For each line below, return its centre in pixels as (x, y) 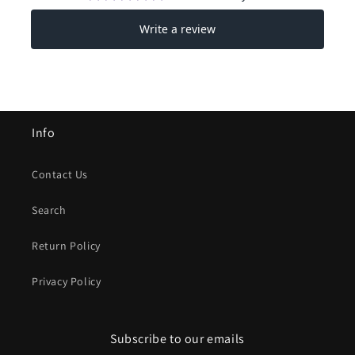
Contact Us (60, 174)
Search (49, 210)
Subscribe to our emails (177, 339)
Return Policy (66, 246)
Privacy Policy (67, 281)
